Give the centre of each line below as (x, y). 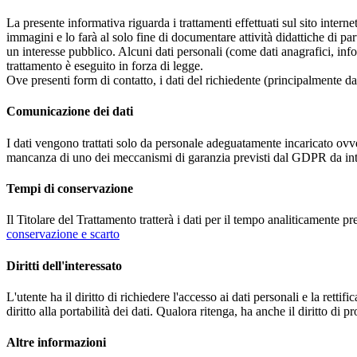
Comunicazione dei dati (71, 112)
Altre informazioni (56, 343)
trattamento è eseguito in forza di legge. (105, 66)
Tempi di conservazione (70, 188)
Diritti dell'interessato (66, 265)
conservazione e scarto (63, 234)
